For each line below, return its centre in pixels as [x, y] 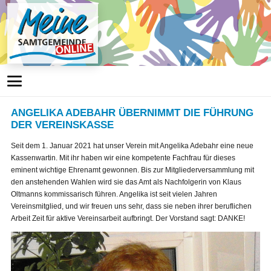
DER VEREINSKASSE [62, 125]
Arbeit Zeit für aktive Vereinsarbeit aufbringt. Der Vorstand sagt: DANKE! [128, 219]
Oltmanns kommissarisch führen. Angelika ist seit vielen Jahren [114, 194]
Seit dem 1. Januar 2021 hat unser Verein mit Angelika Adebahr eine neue [132, 146]
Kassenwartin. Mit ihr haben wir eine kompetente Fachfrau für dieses [123, 158]
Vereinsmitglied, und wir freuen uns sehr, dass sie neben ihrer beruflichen [131, 207]
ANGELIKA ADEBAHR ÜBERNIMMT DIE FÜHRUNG [132, 113]
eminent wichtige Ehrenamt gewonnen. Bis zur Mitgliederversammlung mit [132, 170]
